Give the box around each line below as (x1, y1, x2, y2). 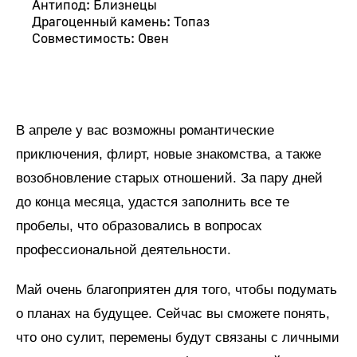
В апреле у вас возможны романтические (16, 122, 274, 138)
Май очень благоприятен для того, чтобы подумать (16, 281, 337, 297)
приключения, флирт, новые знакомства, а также (16, 146, 321, 162)
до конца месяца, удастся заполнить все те (16, 194, 289, 210)
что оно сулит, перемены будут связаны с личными (16, 329, 339, 345)
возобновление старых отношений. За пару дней (16, 170, 323, 186)
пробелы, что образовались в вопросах (16, 218, 262, 233)
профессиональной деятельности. (16, 241, 231, 257)
